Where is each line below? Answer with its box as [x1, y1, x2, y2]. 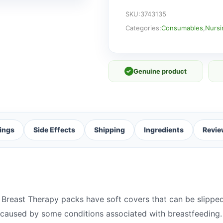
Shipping [94, 125, 125, 134]
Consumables [161, 23, 203, 32]
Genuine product [133, 67, 187, 75]
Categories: [125, 23, 161, 32]
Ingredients [144, 125, 184, 134]
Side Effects [33, 125, 75, 134]
